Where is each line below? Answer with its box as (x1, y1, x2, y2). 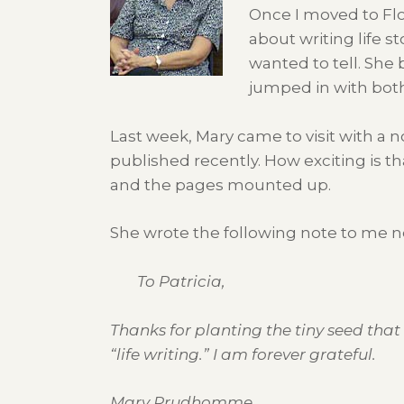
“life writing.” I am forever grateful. (110, 344, 376, 363)
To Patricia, (137, 271, 225, 290)
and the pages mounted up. (110, 175, 331, 194)
